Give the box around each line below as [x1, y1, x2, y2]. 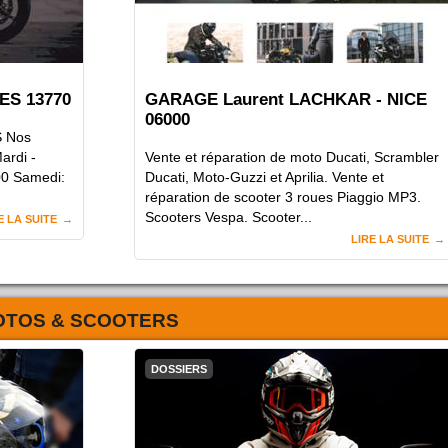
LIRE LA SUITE [351, 233, 429, 246]
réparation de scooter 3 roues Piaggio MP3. [145, 189, 421, 206]
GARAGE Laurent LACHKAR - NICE [145, 90, 427, 110]
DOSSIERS [151, 363, 207, 376]
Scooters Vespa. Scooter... [145, 209, 312, 226]
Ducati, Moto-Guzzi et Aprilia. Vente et [145, 169, 384, 186]
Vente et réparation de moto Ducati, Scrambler [145, 149, 439, 166]
